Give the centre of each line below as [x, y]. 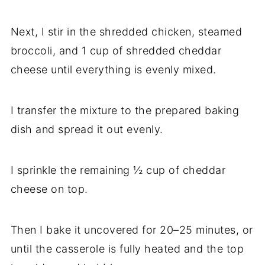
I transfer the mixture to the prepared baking [125, 111]
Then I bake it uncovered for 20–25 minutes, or [132, 230]
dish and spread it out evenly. [87, 130]
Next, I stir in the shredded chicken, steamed [126, 32]
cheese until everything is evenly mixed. [113, 70]
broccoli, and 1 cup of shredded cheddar [116, 51]
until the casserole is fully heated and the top [127, 249]
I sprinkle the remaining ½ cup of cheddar [118, 170]
